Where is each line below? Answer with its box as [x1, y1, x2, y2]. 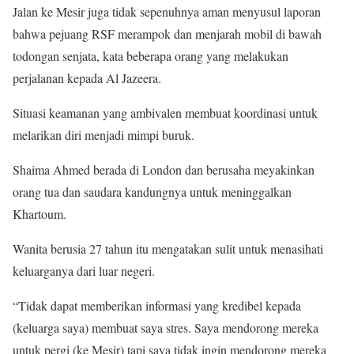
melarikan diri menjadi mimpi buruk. [13, 126, 194, 144]
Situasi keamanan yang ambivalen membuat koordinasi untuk [13, 104, 318, 122]
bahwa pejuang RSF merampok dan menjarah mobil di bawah [13, 25, 322, 43]
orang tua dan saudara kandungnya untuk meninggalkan [13, 183, 292, 201]
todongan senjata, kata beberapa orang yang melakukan [13, 47, 288, 65]
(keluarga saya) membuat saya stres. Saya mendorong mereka [13, 319, 318, 337]
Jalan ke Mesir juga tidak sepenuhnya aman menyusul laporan [13, 3, 321, 21]
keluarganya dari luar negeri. [13, 262, 155, 280]
